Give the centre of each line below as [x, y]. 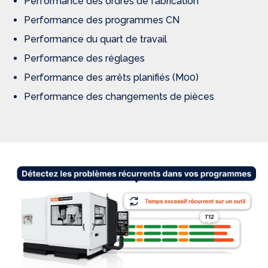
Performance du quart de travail [97, 39]
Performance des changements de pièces [119, 97]
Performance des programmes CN [102, 20]
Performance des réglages [84, 59]
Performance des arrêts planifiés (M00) [111, 78]
